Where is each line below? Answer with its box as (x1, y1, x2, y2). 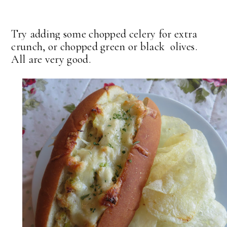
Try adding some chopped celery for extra (11, 27, 198, 41)
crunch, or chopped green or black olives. (11, 40, 200, 54)
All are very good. (11, 53, 91, 66)
